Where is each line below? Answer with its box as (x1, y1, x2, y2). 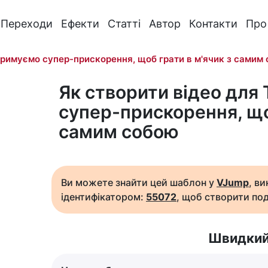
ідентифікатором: (61, 191, 146, 203)
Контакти (188, 17, 237, 30)
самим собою (59, 121, 179, 142)
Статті (107, 17, 141, 30)
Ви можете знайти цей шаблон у (61, 176, 217, 188)
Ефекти (60, 17, 99, 30)
